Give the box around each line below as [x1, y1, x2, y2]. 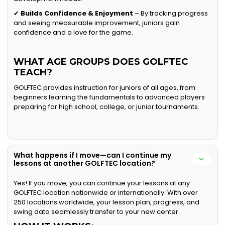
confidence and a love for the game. [14, 28, 134, 38]
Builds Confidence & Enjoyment [21, 9, 134, 19]
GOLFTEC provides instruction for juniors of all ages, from [14, 83, 196, 93]
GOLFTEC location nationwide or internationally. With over [14, 188, 198, 198]
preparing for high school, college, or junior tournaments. [14, 102, 200, 112]
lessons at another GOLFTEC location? [14, 158, 156, 169]
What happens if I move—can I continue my [14, 150, 172, 161]
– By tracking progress [133, 9, 208, 19]
